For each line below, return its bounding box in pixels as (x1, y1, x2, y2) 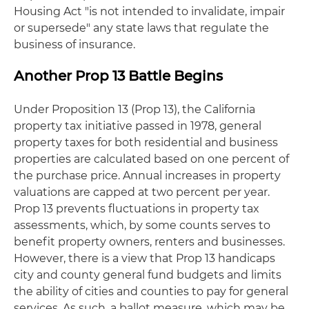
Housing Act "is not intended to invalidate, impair (14, 5, 285, 18)
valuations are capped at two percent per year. (14, 186, 270, 199)
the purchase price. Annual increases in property (14, 169, 281, 182)
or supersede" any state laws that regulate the (14, 21, 269, 34)
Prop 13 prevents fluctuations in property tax (14, 202, 259, 215)
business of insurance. (14, 38, 135, 51)
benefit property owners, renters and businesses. (14, 235, 285, 248)
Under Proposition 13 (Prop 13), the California (14, 103, 255, 116)
